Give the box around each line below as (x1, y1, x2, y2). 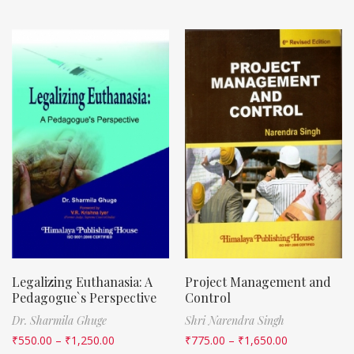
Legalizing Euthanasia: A (12, 273, 153, 290)
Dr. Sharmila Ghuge (12, 312, 107, 328)
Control (185, 288, 231, 306)
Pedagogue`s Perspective (12, 288, 156, 306)
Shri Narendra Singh (185, 312, 284, 328)
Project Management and (185, 273, 331, 290)
